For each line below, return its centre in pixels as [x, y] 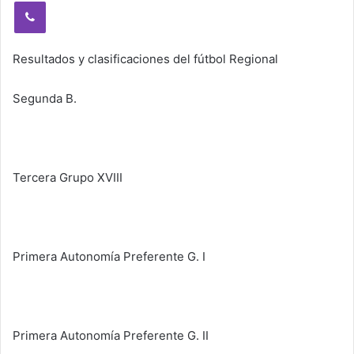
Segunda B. [45, 98]
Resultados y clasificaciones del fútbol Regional [145, 59]
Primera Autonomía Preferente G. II [111, 335]
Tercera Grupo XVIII [68, 177]
